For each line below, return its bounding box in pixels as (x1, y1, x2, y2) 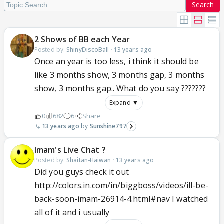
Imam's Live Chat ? (34, 144, 106, 155)
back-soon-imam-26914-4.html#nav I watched (34, 193, 208, 204)
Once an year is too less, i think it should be (34, 56, 199, 67)
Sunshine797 (89, 122, 126, 130)
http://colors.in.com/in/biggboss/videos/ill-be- (34, 180, 208, 191)
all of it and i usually (34, 207, 110, 218)
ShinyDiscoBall (66, 45, 109, 54)
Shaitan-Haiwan (66, 156, 111, 164)
